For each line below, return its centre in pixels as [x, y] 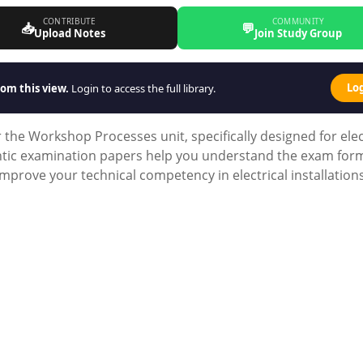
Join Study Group [299, 33]
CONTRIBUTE [69, 21]
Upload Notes [69, 33]
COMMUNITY [298, 21]
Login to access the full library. [142, 88]
